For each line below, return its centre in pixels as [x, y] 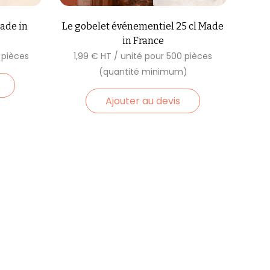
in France [143, 41]
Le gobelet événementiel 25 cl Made [143, 26]
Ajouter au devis [143, 101]
